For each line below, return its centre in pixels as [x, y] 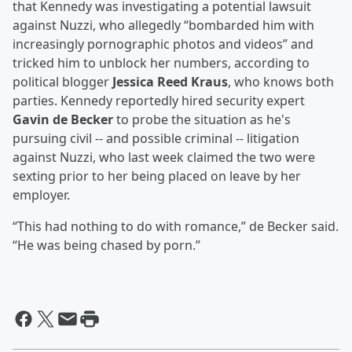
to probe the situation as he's [202, 120]
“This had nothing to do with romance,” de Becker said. [176, 227]
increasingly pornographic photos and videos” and [163, 44]
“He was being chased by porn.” [106, 246]
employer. [41, 195]
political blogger [62, 82]
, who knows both [281, 82]
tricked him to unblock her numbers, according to [161, 63]
